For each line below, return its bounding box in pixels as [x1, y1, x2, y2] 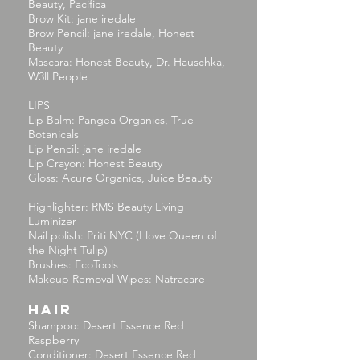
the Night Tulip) [28, 243, 108, 257]
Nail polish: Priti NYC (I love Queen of [28, 228, 217, 243]
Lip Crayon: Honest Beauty [28, 156, 162, 170]
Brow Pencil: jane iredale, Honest [28, 26, 194, 40]
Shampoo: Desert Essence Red [28, 318, 184, 333]
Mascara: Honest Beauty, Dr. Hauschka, [28, 55, 225, 69]
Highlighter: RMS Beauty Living [28, 199, 184, 214]
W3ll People [28, 69, 88, 84]
